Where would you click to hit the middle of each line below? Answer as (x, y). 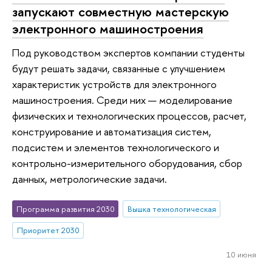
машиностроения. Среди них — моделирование (122, 100)
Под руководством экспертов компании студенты (128, 53)
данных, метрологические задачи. (90, 179)
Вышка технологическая (172, 209)
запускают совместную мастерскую (121, 11)
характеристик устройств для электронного (114, 84)
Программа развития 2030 (65, 209)
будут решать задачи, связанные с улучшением (119, 69)
